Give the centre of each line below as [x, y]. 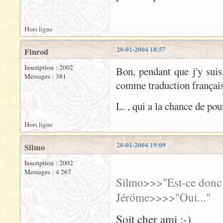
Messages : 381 [45, 76]
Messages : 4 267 [48, 172]
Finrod [36, 52]
